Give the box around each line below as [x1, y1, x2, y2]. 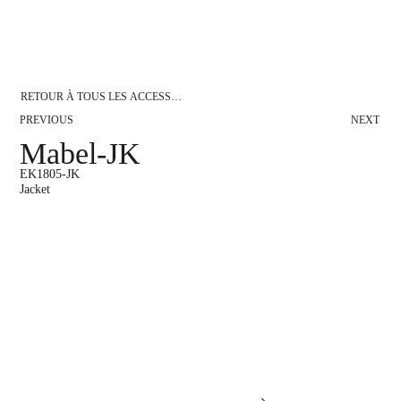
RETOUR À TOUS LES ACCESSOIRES [21, 90, 203, 103]
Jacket [20, 181, 51, 196]
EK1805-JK [20, 166, 81, 181]
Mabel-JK [20, 135, 141, 170]
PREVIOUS [20, 113, 74, 126]
